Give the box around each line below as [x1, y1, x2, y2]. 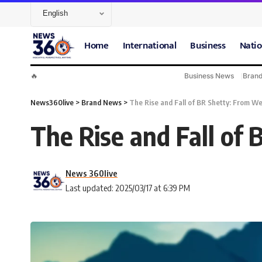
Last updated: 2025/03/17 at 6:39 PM [65, 182, 190, 194]
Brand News [81, 98, 122, 108]
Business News [184, 71, 234, 80]
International [122, 37, 177, 54]
